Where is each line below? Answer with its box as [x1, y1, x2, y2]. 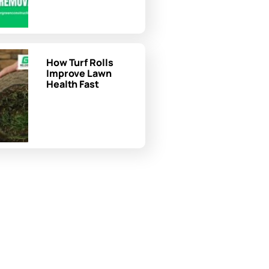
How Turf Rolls [46, 55, 113, 69]
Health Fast [46, 77, 99, 91]
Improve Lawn [46, 66, 112, 80]
